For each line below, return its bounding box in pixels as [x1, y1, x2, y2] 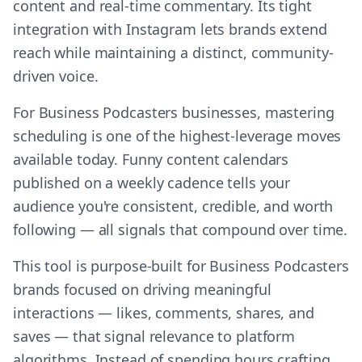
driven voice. [13, 66, 99, 86]
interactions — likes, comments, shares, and [13, 303, 314, 322]
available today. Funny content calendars [13, 149, 289, 169]
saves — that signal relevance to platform [13, 326, 296, 346]
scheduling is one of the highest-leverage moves [13, 126, 342, 145]
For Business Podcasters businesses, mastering [13, 103, 335, 122]
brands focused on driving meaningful [13, 280, 271, 299]
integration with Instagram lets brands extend [13, 19, 327, 39]
